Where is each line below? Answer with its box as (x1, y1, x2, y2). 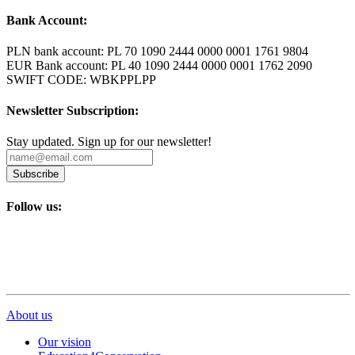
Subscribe (13, 168, 59, 181)
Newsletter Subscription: (6, 104, 139, 118)
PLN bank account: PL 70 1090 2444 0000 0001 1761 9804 (6, 44, 308, 58)
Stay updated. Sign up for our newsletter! (6, 135, 212, 149)
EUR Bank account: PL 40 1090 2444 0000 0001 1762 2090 (6, 58, 312, 72)
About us (6, 307, 52, 322)
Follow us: (6, 199, 62, 213)
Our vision (38, 334, 91, 349)
